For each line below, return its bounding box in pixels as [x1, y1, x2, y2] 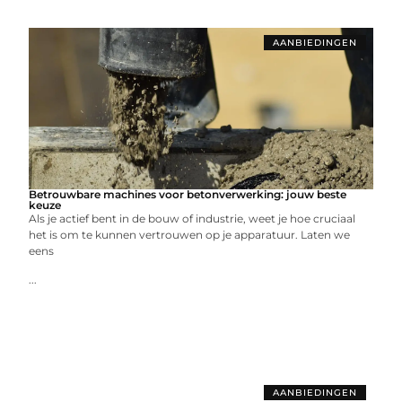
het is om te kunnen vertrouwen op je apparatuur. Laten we [29, 228, 351, 241]
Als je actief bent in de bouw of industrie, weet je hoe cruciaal [29, 212, 356, 225]
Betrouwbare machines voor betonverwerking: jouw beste [29, 188, 347, 201]
